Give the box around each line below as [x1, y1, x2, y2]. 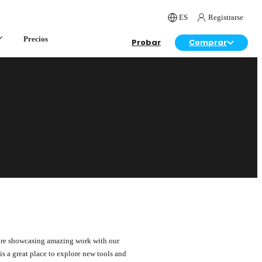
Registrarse [208, 13, 243, 22]
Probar [132, 37, 161, 48]
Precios [23, 35, 48, 43]
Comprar [189, 37, 227, 48]
